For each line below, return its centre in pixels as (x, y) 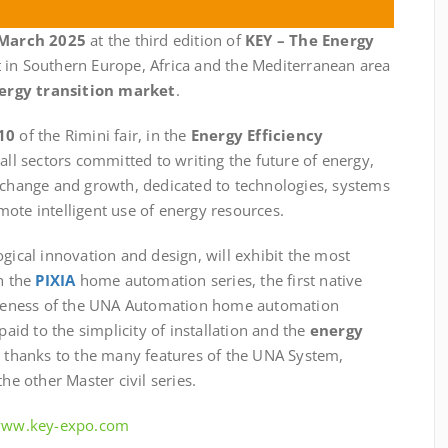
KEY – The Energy (307, 40)
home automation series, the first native (221, 280)
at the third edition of (163, 40)
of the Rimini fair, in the (103, 135)
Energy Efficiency (257, 135)
